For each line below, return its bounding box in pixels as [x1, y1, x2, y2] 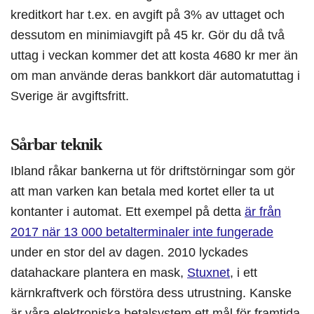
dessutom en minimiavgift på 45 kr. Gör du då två [11, 27, 285, 43]
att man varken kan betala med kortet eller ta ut [11, 184, 274, 199]
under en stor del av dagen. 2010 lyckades [11, 245, 248, 260]
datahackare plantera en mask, [11, 265, 187, 280]
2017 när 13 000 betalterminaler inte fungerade [11, 224, 273, 240]
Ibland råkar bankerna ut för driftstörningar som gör [11, 163, 295, 179]
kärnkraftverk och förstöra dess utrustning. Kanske [11, 285, 292, 301]
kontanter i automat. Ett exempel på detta [11, 204, 245, 219]
